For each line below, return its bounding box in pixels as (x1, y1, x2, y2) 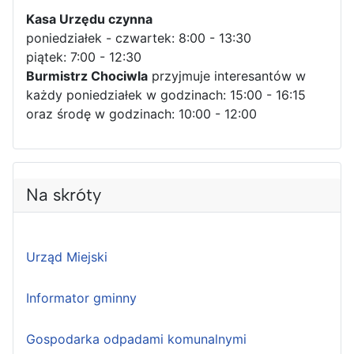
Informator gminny (26, 290, 137, 307)
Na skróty (26, 184, 101, 206)
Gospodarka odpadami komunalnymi (26, 331, 247, 348)
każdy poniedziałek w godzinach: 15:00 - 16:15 (26, 87, 306, 104)
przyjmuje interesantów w (148, 68, 306, 85)
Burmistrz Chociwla (26, 68, 148, 85)
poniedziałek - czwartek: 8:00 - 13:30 (26, 30, 251, 47)
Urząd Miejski (26, 249, 107, 265)
